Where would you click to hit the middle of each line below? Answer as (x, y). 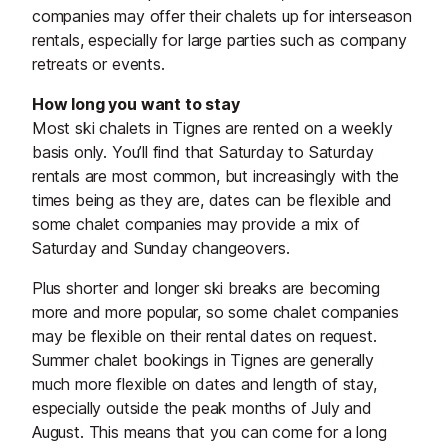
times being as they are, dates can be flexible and (212, 200)
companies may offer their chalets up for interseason (222, 16)
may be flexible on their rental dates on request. (204, 336)
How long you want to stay (136, 104)
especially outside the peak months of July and (202, 408)
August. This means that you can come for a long (209, 432)
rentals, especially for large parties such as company (219, 40)
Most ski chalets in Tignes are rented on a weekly (212, 128)
